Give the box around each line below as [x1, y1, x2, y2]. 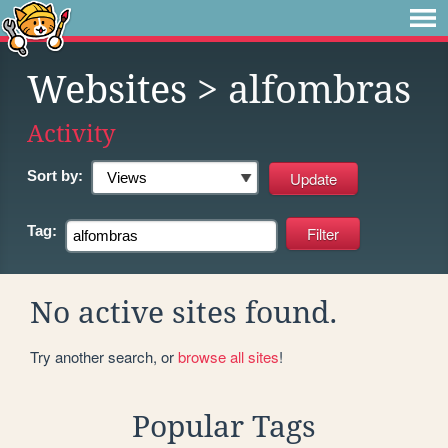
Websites [27, 68, 187, 112]
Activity [27, 119, 116, 148]
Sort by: [27, 167, 83, 184]
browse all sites [178, 345, 279, 367]
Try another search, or [30, 345, 178, 367]
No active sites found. [30, 294, 338, 330]
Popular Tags [132, 408, 316, 444]
